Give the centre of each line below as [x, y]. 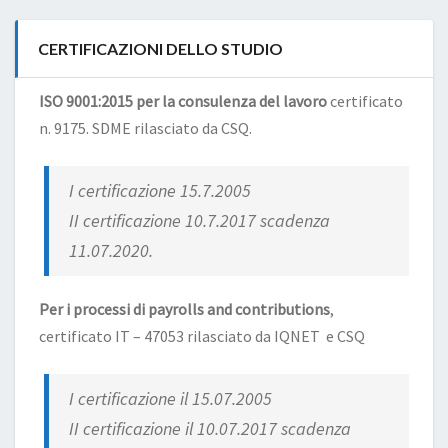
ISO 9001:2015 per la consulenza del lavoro [183, 101]
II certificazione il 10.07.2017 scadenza [210, 428]
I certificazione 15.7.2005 [160, 190]
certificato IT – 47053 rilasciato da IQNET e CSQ [202, 336]
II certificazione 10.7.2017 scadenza [200, 220]
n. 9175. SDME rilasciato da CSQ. [145, 128]
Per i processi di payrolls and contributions [184, 309]
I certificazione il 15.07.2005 [171, 398]
